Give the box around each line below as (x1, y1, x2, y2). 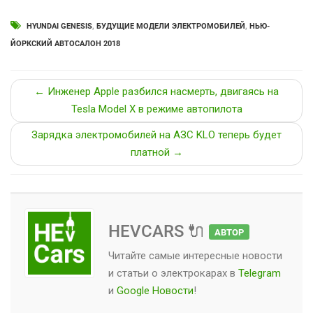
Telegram (238, 266, 281, 279)
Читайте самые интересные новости (108, 249, 282, 262)
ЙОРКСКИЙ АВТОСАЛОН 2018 (10, 38, 120, 48)
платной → (130, 145, 183, 159)
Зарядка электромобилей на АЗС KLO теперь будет (31, 128, 282, 141)
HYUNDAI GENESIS (27, 21, 92, 31)
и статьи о (108, 266, 161, 279)
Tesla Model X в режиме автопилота (71, 102, 242, 115)
